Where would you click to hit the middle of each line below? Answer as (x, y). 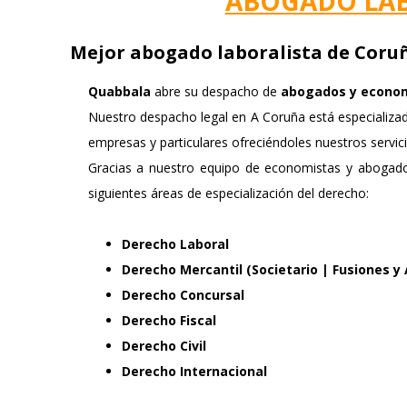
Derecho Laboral (175, 244)
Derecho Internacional (194, 372)
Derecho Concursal (183, 295)
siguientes (119, 194)
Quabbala (119, 92)
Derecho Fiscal (169, 321)
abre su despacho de (215, 92)
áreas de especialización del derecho (258, 194)
